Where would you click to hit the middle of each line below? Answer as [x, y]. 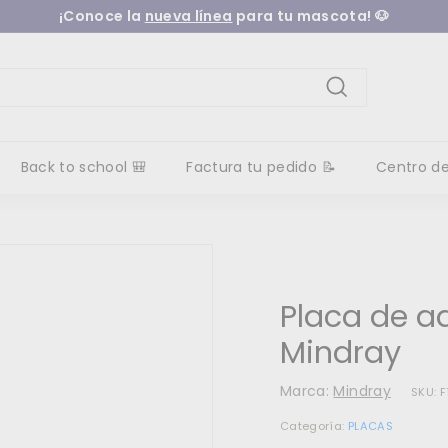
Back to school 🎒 [83, 167]
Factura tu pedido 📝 [261, 167]
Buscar [361, 110]
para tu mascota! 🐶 [311, 16]
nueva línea [188, 16]
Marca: [307, 391]
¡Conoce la [101, 16]
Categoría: [314, 426]
